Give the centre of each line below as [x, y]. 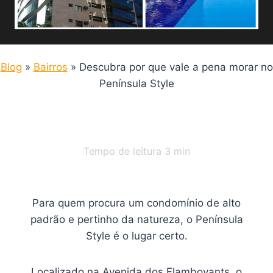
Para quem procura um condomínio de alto [136, 203]
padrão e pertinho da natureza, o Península [136, 219]
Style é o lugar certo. [136, 236]
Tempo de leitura [124, 151]
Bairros [50, 67]
